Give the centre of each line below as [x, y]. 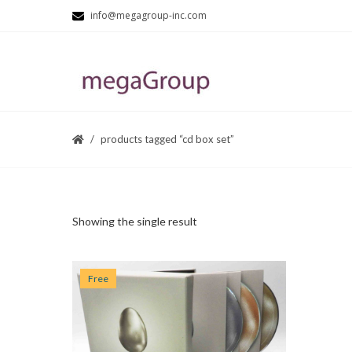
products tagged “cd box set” [167, 139]
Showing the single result [135, 221]
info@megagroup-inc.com [148, 15]
